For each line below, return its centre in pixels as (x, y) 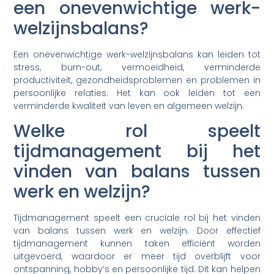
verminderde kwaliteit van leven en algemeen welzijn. (129, 106)
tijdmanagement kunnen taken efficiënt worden (137, 244)
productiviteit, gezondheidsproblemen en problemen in (137, 80)
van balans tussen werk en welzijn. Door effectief (137, 231)
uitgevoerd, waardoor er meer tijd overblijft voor (137, 257)
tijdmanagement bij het (137, 152)
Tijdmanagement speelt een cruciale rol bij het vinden (137, 218)
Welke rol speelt (137, 131)
